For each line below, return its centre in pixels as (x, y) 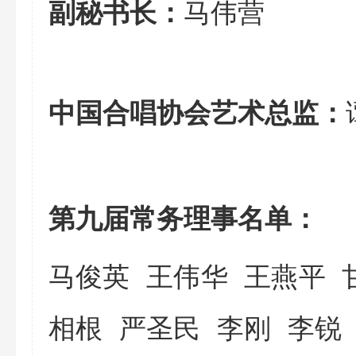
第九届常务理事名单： (184, 217)
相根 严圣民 (133, 326)
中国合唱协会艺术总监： (197, 112)
